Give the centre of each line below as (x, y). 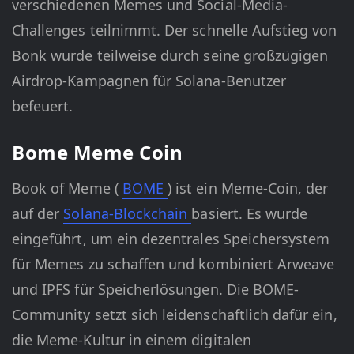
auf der (38, 214)
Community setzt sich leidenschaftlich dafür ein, (175, 315)
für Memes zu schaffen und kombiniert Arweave (173, 264)
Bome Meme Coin (97, 153)
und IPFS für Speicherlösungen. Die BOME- (156, 290)
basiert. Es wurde (250, 214)
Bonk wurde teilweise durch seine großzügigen (170, 56)
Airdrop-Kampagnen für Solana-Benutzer (149, 81)
